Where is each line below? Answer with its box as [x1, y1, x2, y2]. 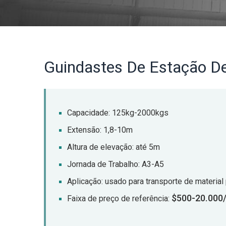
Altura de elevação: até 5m [67, 141, 160, 153]
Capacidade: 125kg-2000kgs [67, 107, 168, 119]
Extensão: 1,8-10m [67, 124, 133, 136]
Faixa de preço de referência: [67, 193, 172, 205]
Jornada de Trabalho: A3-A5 [67, 158, 164, 171]
